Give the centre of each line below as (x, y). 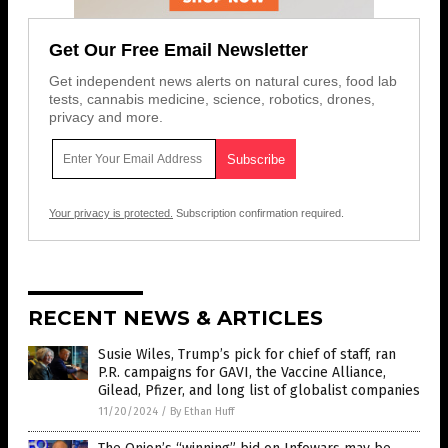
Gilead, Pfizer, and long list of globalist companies (259, 391)
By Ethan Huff (202, 412)
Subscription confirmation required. (258, 213)
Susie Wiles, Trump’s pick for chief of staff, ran (247, 355)
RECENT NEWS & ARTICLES (175, 318)
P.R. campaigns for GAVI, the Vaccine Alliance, (242, 373)
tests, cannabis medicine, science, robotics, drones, (212, 99)
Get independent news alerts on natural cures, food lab (223, 81)
